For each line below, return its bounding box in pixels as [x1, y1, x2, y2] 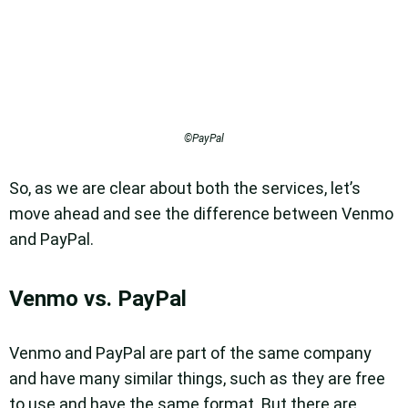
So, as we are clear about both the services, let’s [9, 178, 361, 199]
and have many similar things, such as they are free [9, 369, 385, 389]
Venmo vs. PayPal [9, 286, 187, 312]
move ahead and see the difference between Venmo [9, 204, 393, 224]
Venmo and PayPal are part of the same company [9, 343, 372, 363]
